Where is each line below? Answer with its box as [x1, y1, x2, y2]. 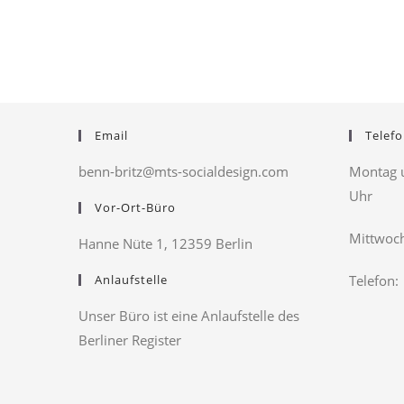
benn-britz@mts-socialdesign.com [78, 162, 289, 181]
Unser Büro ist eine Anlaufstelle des [78, 307, 299, 326]
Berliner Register [78, 331, 181, 350]
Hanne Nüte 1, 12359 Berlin [78, 234, 252, 253]
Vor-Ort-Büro [95, 199, 176, 216]
